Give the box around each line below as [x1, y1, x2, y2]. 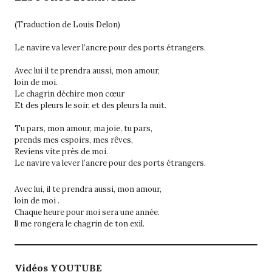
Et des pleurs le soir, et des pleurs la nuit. [15, 100, 166, 110]
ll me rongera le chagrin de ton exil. [15, 218, 144, 229]
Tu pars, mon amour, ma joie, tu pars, [15, 123, 152, 134]
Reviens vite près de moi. [15, 146, 108, 157]
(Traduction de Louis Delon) [15, 19, 120, 30]
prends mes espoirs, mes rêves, [15, 134, 133, 145]
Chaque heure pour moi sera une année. [15, 206, 160, 217]
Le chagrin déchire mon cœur [15, 88, 124, 99]
